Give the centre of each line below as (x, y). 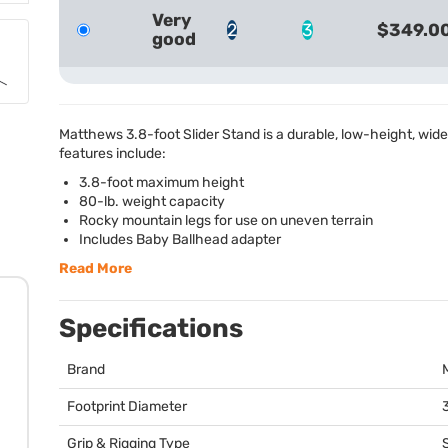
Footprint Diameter (127, 406)
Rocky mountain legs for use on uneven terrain (226, 220)
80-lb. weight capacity (152, 201)
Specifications (151, 328)
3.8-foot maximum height (161, 182)
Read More (95, 268)
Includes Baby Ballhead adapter (180, 239)
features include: (112, 153)
